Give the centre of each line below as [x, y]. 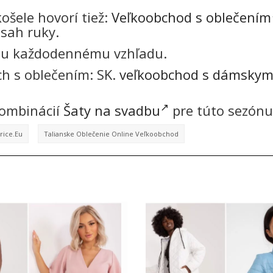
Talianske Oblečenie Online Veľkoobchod [111, 134]
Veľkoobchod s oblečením [191, 17]
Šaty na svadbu [112, 110]
